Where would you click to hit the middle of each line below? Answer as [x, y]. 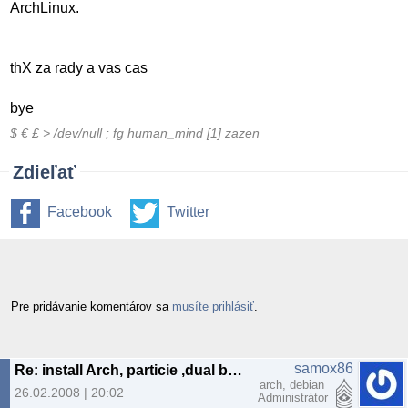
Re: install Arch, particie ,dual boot [235, 370]
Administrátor [293, 397]
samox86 [324, 368]
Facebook [80, 211]
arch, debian [294, 384]
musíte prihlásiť [213, 306]
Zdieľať [45, 172]
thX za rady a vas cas [79, 68]
